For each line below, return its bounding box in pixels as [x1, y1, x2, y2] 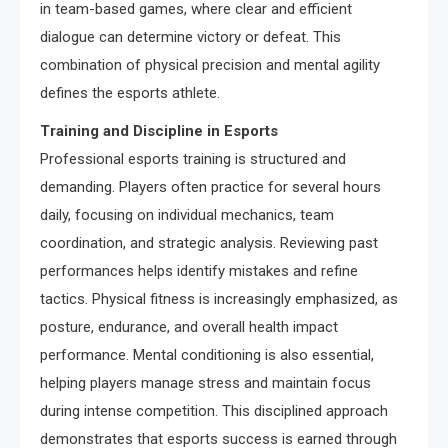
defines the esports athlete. [40, 84, 220, 103]
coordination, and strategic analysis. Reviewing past [40, 234, 378, 253]
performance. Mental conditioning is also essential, [40, 346, 374, 365]
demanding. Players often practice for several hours [40, 178, 381, 197]
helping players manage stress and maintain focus [40, 374, 371, 393]
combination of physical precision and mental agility [40, 56, 380, 75]
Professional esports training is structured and [40, 150, 346, 169]
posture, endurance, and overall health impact [40, 318, 338, 337]
